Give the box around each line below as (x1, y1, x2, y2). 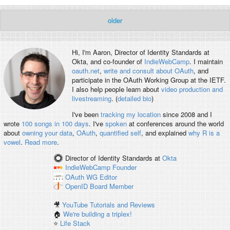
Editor (99, 172, 117, 182)
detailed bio (117, 93, 151, 104)
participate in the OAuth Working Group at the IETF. (71, 75, 226, 85)
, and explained (141, 128, 188, 138)
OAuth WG (65, 172, 98, 182)
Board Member (89, 181, 133, 191)
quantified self (99, 128, 141, 138)
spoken (105, 119, 127, 129)
